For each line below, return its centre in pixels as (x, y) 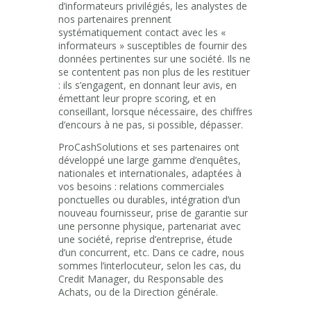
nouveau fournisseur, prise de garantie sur (153, 212)
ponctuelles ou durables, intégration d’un (149, 199)
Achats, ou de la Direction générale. (138, 292)
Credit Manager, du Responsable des (141, 278)
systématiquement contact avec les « (142, 32)
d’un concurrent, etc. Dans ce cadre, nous (151, 252)
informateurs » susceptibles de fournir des (153, 45)
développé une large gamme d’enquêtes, (150, 160)
